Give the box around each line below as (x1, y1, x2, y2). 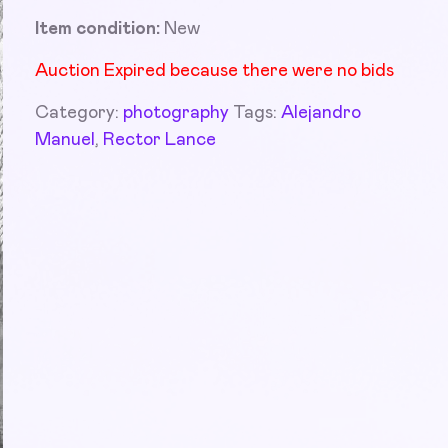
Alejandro (280, 104, 361, 122)
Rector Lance (102, 131, 216, 149)
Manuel (34, 131, 95, 149)
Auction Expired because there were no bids (34, 62, 394, 80)
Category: (34, 104, 123, 122)
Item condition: (34, 20, 164, 38)
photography (122, 104, 229, 122)
